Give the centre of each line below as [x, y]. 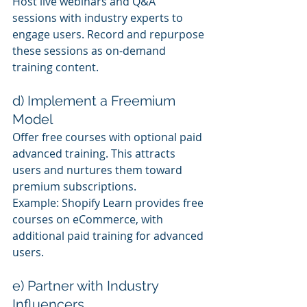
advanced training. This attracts [95, 153]
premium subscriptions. [74, 186]
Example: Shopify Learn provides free [109, 202]
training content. [56, 67]
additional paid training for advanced [109, 235]
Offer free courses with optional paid [109, 137]
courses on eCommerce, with [89, 219]
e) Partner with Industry [87, 285]
